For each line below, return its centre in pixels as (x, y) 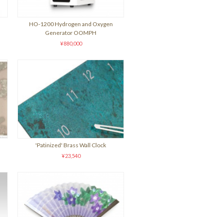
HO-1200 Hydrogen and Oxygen (71, 24)
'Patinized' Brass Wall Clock (71, 145)
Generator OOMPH (71, 33)
